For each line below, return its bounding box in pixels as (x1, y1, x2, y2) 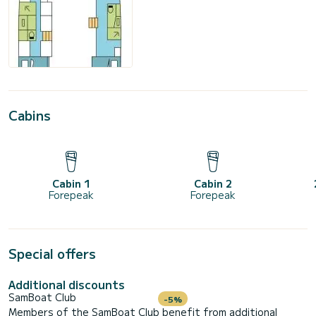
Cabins (8, 106, 51, 125)
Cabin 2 (194, 176, 233, 191)
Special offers (8, 244, 96, 263)
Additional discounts (8, 276, 125, 293)
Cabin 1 (51, 176, 90, 191)
